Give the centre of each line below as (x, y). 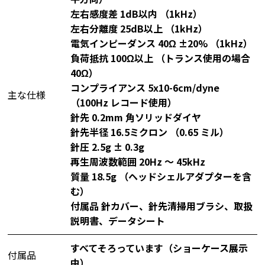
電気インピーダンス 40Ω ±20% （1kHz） (161, 43)
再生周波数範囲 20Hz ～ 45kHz (138, 161)
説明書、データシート (117, 220)
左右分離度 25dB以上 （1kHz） (139, 28)
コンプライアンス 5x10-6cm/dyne (145, 87)
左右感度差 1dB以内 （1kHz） (136, 13)
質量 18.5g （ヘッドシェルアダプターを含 (161, 176)
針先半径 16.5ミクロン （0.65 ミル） (149, 132)
